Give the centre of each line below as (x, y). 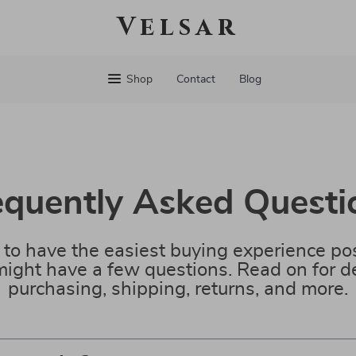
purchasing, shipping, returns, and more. (178, 289)
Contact (196, 79)
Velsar (178, 27)
